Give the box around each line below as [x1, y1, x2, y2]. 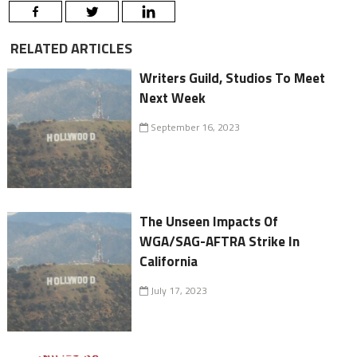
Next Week [139, 88, 206, 109]
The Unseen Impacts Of [139, 211, 279, 233]
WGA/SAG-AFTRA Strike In [139, 231, 300, 253]
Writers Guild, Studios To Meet [139, 68, 326, 89]
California [139, 251, 198, 273]
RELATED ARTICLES [6, 37, 132, 60]
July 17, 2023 [148, 283, 208, 299]
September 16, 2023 [148, 120, 241, 135]
